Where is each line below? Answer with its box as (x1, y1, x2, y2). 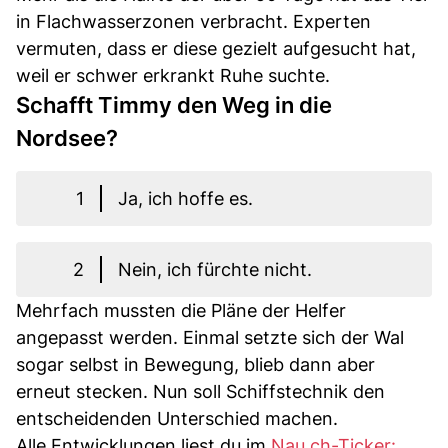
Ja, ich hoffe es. (118, 187, 253, 209)
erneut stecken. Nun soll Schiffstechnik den (16, 380, 385, 402)
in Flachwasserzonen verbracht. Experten (16, 10, 371, 32)
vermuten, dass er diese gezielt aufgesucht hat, (16, 37, 416, 59)
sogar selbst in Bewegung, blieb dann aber (16, 353, 375, 375)
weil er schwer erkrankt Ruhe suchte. (16, 64, 330, 86)
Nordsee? (16, 124, 118, 151)
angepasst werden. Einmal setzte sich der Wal (16, 326, 404, 348)
